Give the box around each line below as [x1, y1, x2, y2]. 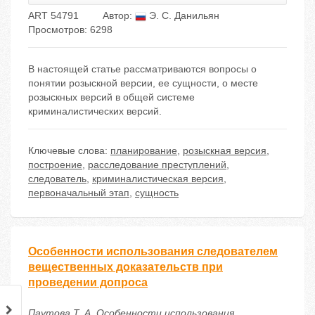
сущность [135, 187, 179, 199]
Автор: [103, 10, 135, 22]
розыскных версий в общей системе [28, 91, 195, 103]
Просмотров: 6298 [28, 24, 112, 36]
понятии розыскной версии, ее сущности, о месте [28, 77, 258, 89]
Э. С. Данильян [146, 10, 219, 22]
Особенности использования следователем [28, 245, 278, 258]
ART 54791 [28, 10, 79, 22]
